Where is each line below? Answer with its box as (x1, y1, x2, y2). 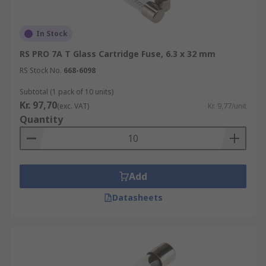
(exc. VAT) (57, 101, 89, 111)
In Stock (36, 28, 68, 39)
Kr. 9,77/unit (208, 101, 246, 111)
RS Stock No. (20, 65, 62, 75)
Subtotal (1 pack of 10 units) (20, 87, 113, 97)
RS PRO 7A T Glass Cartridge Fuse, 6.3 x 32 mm (20, 48, 216, 59)
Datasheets (112, 192, 163, 203)
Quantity (20, 113, 63, 126)
